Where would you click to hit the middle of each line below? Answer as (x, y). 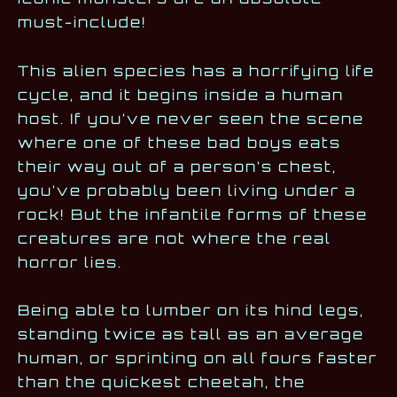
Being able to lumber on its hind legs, (191, 310)
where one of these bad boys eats (179, 142)
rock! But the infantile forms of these (193, 214)
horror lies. (70, 262)
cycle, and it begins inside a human (181, 94)
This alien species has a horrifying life (196, 70)
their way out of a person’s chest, (177, 166)
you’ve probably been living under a (187, 190)
